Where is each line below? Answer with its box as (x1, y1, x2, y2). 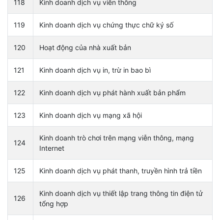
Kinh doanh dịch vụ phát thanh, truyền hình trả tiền (39, 166, 202, 175)
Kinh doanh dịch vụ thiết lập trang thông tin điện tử (39, 189, 203, 197)
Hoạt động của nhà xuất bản (39, 43, 131, 52)
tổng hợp (39, 199, 68, 208)
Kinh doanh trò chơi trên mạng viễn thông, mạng (39, 133, 194, 142)
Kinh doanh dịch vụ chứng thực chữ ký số (39, 20, 173, 29)
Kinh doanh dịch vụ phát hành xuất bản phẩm (39, 88, 186, 97)
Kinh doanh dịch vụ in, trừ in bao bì (39, 65, 151, 74)
